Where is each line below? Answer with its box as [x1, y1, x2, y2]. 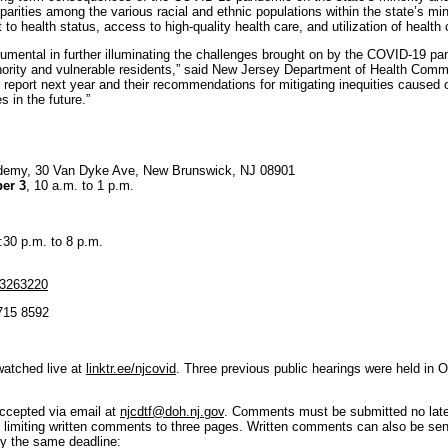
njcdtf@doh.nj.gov [120, 404, 224, 419]
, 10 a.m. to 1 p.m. [26, 178, 134, 193]
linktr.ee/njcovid [86, 361, 176, 376]
